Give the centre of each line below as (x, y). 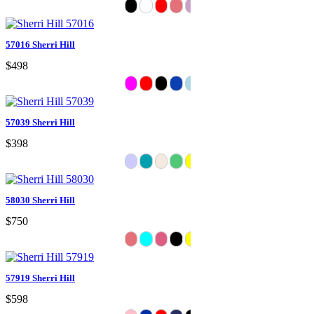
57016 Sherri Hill (40, 44)
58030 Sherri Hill (40, 200)
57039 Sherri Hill (40, 122)
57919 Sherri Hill (40, 278)
